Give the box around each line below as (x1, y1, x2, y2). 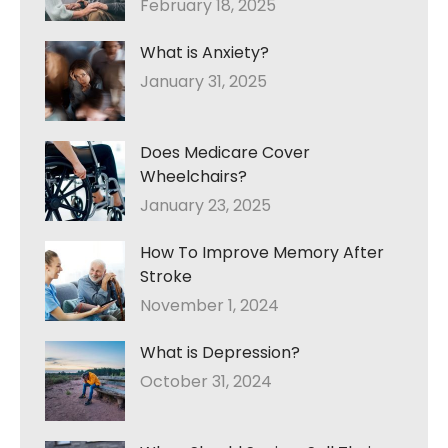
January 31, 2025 (140, 70, 267, 94)
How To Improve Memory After (140, 241, 384, 265)
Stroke (140, 265, 192, 289)
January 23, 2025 (140, 194, 271, 218)
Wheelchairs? (140, 165, 247, 189)
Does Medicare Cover (140, 141, 310, 165)
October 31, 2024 (140, 370, 272, 394)
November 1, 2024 (140, 294, 279, 318)
